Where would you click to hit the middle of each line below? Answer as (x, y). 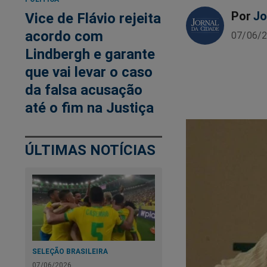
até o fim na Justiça (89, 108)
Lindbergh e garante (90, 54)
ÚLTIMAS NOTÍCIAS (90, 150)
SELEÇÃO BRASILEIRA (70, 251)
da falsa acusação (84, 90)
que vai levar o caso (89, 72)
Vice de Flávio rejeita (93, 18)
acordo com (64, 36)
